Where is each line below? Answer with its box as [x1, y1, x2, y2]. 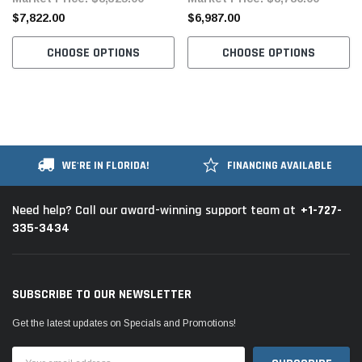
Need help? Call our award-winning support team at [12, 202, 296, 220]
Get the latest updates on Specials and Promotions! [12, 317, 236, 329]
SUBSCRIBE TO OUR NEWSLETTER [12, 285, 192, 303]
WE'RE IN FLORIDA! [61, 158, 149, 173]
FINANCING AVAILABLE [227, 158, 332, 173]
